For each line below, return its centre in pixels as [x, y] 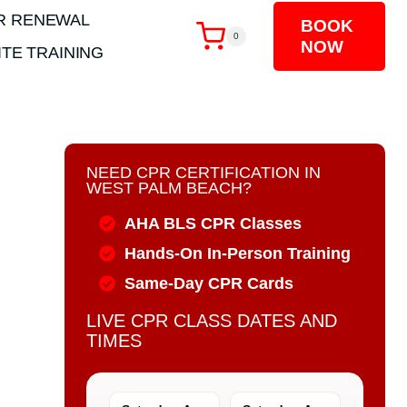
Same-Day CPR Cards [208, 283]
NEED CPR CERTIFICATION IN [204, 173]
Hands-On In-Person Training [237, 253]
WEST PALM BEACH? [169, 188]
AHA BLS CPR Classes [213, 223]
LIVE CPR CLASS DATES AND [212, 321]
